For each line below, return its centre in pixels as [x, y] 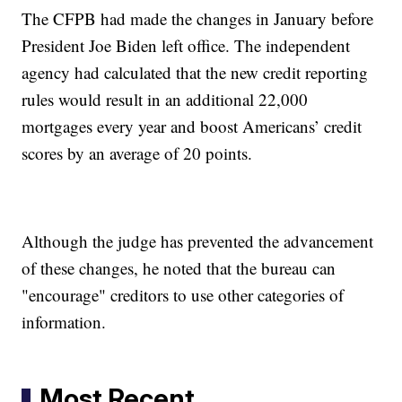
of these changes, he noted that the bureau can [179, 267]
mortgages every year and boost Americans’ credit [192, 126]
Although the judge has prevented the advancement [198, 240]
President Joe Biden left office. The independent [186, 45]
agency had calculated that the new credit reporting [195, 72]
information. [64, 321]
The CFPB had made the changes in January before [198, 18]
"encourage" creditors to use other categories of [183, 294]
